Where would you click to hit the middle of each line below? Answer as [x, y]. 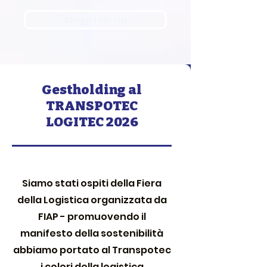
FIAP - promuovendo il [92, 217]
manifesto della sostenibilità [92, 233]
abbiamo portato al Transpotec [92, 250]
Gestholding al [92, 90]
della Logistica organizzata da [92, 200]
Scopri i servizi [95, 20]
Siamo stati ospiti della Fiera [92, 183]
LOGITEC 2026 [92, 122]
